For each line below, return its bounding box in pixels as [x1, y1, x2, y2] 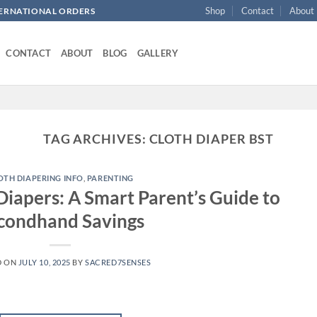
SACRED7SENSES [85, 257, 151, 267]
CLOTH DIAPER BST [149, 131, 275, 146]
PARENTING [86, 173, 134, 183]
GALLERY [137, 47, 179, 59]
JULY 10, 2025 [18, 257, 71, 267]
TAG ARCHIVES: [42, 131, 149, 146]
